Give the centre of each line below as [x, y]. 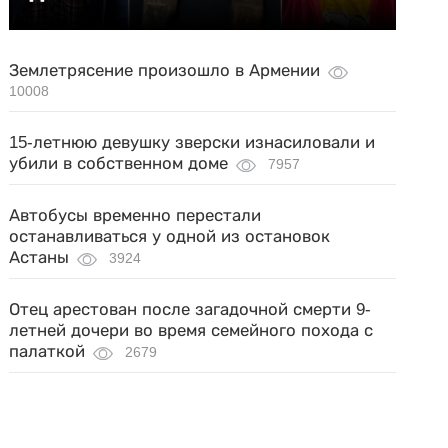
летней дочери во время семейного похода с [191, 331]
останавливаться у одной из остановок [170, 237]
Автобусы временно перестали [135, 216]
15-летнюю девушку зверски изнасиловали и [192, 143]
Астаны [39, 258]
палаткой [47, 352]
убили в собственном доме [119, 164]
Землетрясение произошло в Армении [165, 71]
